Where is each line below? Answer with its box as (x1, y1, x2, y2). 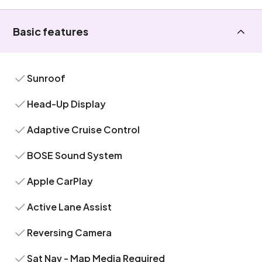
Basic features (13, 25, 89, 38)
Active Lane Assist (27, 201, 112, 213)
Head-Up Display (27, 98, 106, 110)
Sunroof (27, 72, 66, 84)
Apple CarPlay (27, 175, 94, 187)
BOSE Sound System (27, 149, 123, 161)
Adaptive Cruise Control (27, 123, 140, 136)
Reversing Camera (27, 226, 112, 239)
